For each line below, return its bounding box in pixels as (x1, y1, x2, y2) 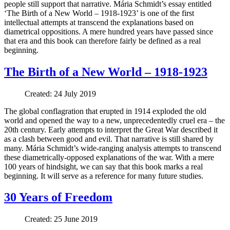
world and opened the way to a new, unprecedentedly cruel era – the (4, 116, 225, 125)
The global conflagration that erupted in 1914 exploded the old (4, 106, 206, 116)
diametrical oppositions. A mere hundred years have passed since (4, 27, 213, 36)
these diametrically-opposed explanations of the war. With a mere (4, 152, 214, 162)
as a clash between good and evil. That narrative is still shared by (4, 134, 214, 143)
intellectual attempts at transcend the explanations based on (4, 17, 194, 27)
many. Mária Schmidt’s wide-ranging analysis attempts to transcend (4, 143, 221, 152)
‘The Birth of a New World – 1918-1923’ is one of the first (4, 8, 194, 17)
